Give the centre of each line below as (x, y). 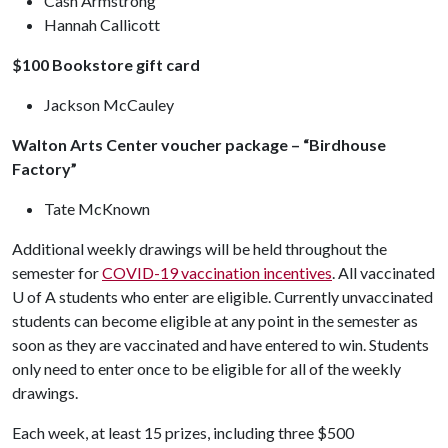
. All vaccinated (383, 272)
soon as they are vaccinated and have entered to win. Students (220, 344)
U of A (34, 296)
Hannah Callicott (102, 24)
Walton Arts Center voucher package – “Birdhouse (199, 144)
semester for (57, 272)
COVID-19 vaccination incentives (217, 272)
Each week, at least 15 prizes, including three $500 (183, 432)
